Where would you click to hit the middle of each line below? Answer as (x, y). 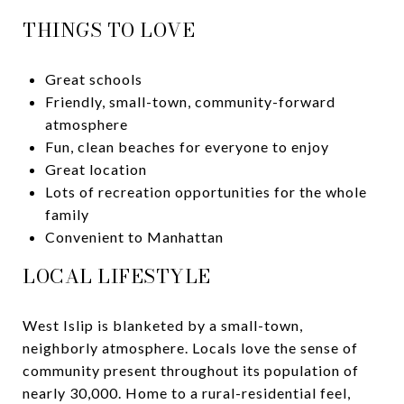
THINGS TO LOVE (109, 29)
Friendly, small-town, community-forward (190, 101)
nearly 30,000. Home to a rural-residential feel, (187, 392)
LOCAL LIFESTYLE (117, 275)
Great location (96, 169)
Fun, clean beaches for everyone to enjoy (187, 146)
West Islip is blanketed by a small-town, (163, 325)
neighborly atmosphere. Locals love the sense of (190, 347)
